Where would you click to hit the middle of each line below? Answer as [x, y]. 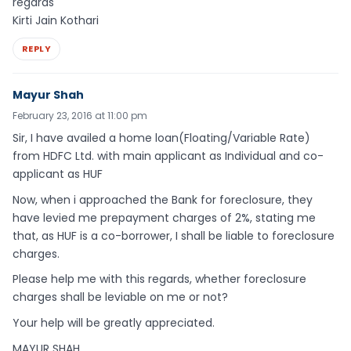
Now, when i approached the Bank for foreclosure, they [163, 199]
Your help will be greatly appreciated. [114, 323]
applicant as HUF [58, 174]
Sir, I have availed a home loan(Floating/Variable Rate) [161, 138]
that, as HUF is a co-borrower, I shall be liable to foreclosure [174, 235]
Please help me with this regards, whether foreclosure [159, 279]
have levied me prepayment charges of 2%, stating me [164, 217]
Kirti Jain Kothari [56, 21]
